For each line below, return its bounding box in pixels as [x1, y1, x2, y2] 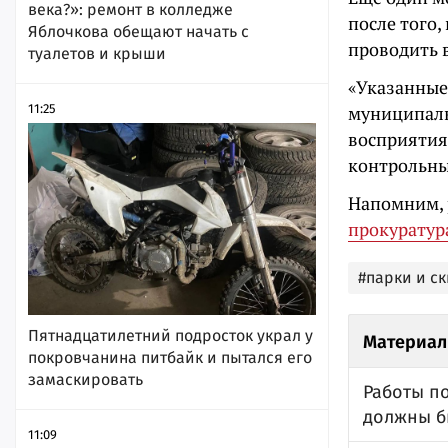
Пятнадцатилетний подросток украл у [28, 325, 313, 345]
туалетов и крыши [28, 43, 166, 63]
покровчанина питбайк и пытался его [28, 347, 312, 367]
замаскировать [28, 369, 143, 389]
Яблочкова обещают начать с [28, 21, 249, 41]
